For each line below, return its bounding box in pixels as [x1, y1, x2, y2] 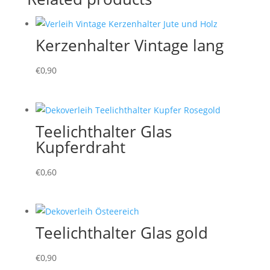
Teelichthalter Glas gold [35, 222, 208, 244]
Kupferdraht [35, 136, 125, 158]
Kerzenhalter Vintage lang [35, 34, 224, 56]
